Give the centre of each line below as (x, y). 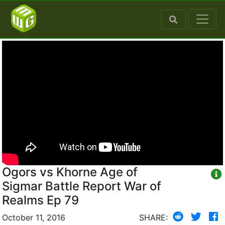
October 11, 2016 (34, 217)
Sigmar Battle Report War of (63, 186)
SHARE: (153, 217)
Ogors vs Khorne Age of (70, 172)
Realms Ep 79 (40, 200)
